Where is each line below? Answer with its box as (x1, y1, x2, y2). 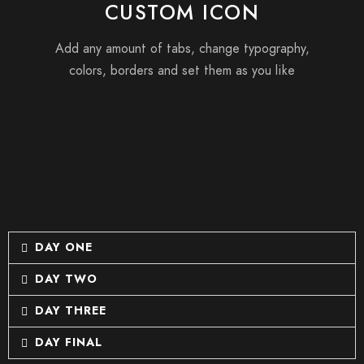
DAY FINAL (34, 335, 102, 350)
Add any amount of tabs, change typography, (54, 40, 310, 58)
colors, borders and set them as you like (69, 62, 295, 80)
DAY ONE (34, 240, 93, 255)
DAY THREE (34, 303, 106, 318)
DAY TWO (34, 271, 97, 287)
